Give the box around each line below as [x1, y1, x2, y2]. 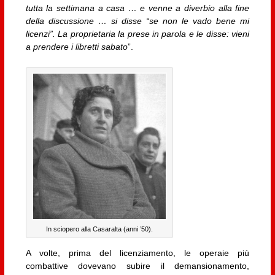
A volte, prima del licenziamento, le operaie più [25, 247, 250, 258]
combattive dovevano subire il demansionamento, [25, 260, 250, 271]
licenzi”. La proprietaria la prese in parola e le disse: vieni [25, 28, 250, 39]
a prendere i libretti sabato [25, 41, 128, 52]
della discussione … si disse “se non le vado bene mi [25, 15, 250, 26]
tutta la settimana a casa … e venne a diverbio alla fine [25, 2, 250, 13]
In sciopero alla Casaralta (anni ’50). [45, 225, 153, 233]
